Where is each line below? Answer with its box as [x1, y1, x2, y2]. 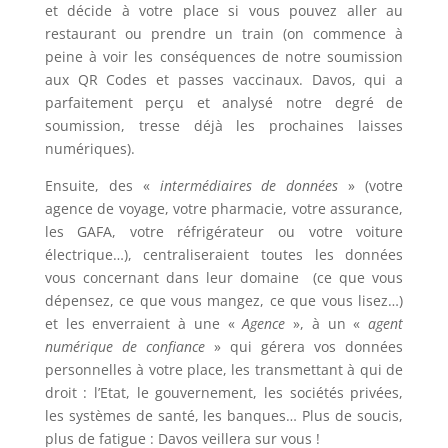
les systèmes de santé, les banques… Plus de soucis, [44, 406, 404, 426]
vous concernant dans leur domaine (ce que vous [44, 268, 404, 288]
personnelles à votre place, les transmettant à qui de [44, 360, 404, 380]
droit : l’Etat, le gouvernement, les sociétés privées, [44, 383, 404, 403]
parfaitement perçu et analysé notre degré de [44, 93, 404, 113]
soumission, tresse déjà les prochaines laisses [44, 116, 404, 136]
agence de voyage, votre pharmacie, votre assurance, [44, 199, 404, 219]
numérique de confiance [44, 337, 205, 357]
